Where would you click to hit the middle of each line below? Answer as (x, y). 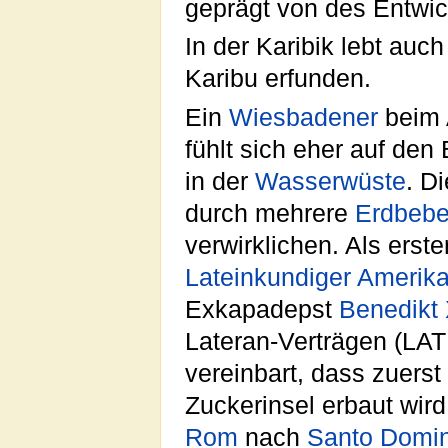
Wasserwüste (330, 181)
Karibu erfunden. (278, 79)
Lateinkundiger (268, 277)
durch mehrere (270, 213)
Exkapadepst (262, 309)
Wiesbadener (303, 117)
